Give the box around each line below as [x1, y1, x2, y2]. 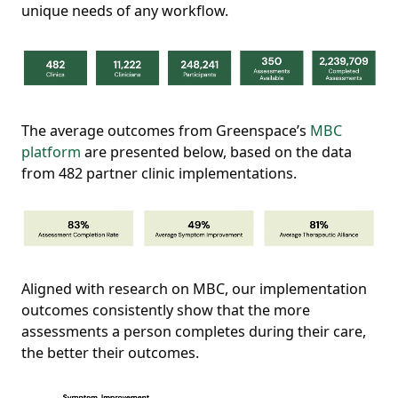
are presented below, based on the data [81, 141, 352, 162]
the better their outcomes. [21, 343, 199, 363]
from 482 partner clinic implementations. [21, 163, 297, 183]
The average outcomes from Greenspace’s [21, 120, 310, 140]
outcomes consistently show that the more [21, 300, 310, 321]
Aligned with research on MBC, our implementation [21, 279, 367, 299]
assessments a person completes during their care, [21, 322, 366, 342]
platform [21, 141, 81, 162]
